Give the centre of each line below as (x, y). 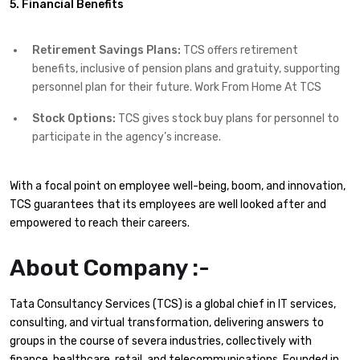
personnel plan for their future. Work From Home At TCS (177, 88)
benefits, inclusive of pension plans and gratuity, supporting (186, 69)
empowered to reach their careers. (100, 223)
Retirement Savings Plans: (106, 51)
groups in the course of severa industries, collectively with (161, 341)
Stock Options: (74, 119)
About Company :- (110, 268)
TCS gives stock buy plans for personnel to (227, 119)
